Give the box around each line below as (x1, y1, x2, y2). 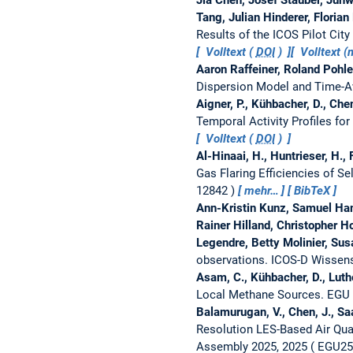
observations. (195, 252, 271, 267)
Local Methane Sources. (195, 287, 327, 302)
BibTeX (294, 183, 331, 198)
